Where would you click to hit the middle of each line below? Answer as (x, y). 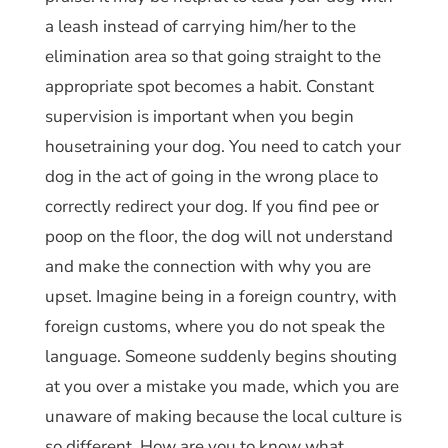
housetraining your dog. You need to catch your (222, 146)
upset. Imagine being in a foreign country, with (220, 296)
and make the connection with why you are (207, 266)
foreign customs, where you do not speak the (214, 326)
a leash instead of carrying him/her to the (200, 26)
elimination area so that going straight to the (212, 56)
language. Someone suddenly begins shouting (220, 356)
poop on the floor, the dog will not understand (218, 236)
